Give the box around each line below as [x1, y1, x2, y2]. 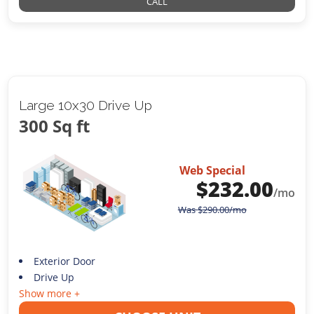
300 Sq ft [19, 114, 90, 138]
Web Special [179, 162, 245, 178]
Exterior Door [33, 254, 95, 268]
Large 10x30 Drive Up [19, 97, 153, 114]
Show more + [19, 287, 81, 301]
